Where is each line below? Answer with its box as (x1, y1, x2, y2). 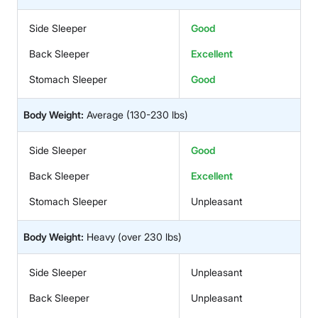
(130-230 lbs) (126, 108, 188, 121)
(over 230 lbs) (118, 230, 182, 243)
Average (84, 108, 126, 121)
